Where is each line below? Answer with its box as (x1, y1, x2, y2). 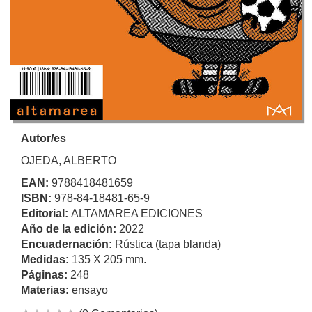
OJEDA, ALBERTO (21, 154, 116, 166)
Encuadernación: (21, 237, 115, 250)
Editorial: (21, 207, 71, 219)
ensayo (72, 283, 108, 296)
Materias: (21, 283, 72, 296)
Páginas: (21, 268, 70, 281)
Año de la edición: (21, 222, 119, 235)
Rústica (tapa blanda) (115, 237, 221, 250)
